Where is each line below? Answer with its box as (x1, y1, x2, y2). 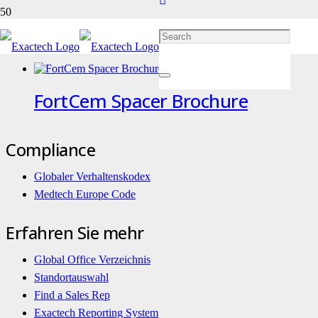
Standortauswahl (34, 270, 109, 283)
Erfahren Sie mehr (6, 220, 144, 244)
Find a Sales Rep (34, 288, 110, 301)
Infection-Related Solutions (6, 24, 267, 53)
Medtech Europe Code (34, 187, 136, 200)
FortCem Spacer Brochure (34, 87, 248, 114)
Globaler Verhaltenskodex (34, 170, 150, 182)
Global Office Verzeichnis (34, 253, 150, 265)
